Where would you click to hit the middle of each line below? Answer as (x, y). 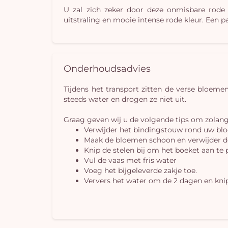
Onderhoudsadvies (107, 68)
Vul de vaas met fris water (131, 160)
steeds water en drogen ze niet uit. (125, 99)
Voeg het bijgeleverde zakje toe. (141, 170)
